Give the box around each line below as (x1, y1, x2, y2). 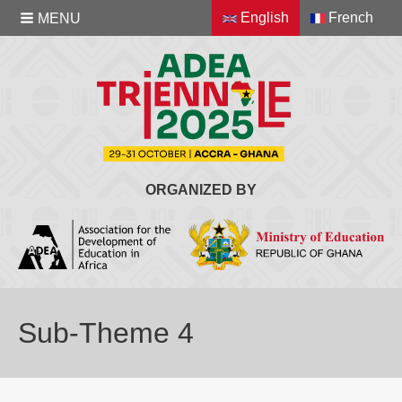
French (325, 10, 373, 25)
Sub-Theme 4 (18, 316, 194, 349)
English (237, 10, 289, 25)
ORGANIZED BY (145, 181, 257, 197)
